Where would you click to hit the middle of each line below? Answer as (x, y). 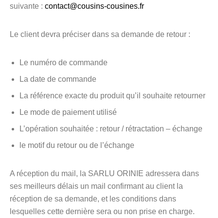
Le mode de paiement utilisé (68, 112)
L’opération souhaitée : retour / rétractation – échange (111, 129)
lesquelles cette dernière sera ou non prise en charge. (102, 211)
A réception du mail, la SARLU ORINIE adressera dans (104, 173)
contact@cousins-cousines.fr (94, 6)
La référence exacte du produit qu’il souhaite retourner (112, 96)
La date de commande (58, 79)
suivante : (27, 6)
